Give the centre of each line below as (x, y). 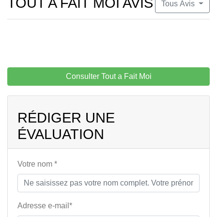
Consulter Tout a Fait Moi (108, 77)
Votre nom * (37, 164)
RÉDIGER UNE (66, 118)
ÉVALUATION (61, 134)
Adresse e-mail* (45, 206)
